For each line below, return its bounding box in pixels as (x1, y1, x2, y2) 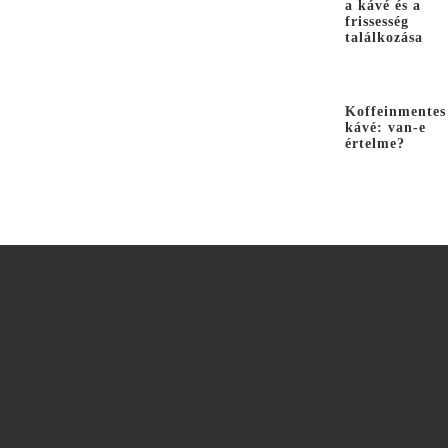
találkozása (345, 30, 423, 46)
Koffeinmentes (345, 104, 446, 120)
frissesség (345, 14, 409, 30)
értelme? (345, 136, 405, 152)
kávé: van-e (345, 120, 426, 136)
